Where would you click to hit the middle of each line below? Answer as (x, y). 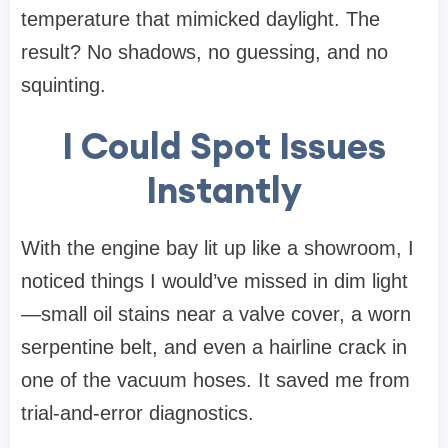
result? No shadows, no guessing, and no (204, 52)
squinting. (63, 85)
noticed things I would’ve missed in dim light (214, 281)
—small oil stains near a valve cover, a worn (216, 314)
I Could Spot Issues (224, 146)
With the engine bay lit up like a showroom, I (217, 248)
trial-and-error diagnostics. (137, 413)
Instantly (224, 190)
